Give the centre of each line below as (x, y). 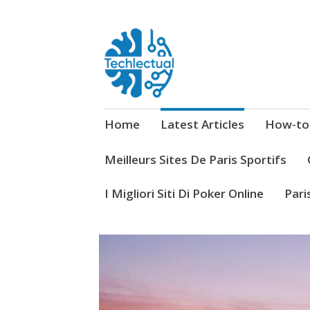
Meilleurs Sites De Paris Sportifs (195, 159)
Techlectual (167, 62)
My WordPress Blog (164, 35)
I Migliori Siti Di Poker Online (184, 193)
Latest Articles (202, 124)
